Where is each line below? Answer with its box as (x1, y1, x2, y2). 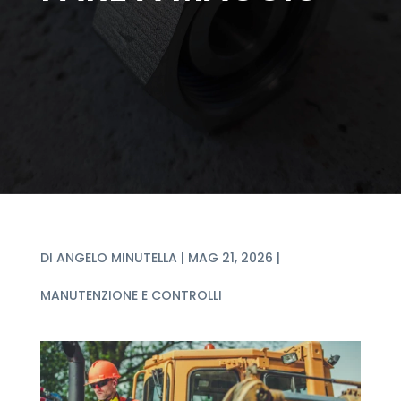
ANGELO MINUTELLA (55, 248, 177, 267)
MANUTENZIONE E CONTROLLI (39, 286, 222, 304)
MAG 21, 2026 (187, 248, 273, 267)
